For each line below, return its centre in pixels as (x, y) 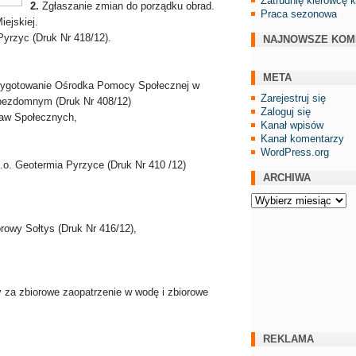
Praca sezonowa (299, 14)
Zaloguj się (286, 111)
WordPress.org (295, 152)
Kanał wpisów (292, 125)
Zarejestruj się (293, 98)
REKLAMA (288, 339)
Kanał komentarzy (302, 138)
